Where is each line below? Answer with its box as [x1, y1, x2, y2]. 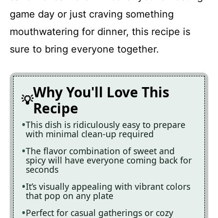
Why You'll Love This [33, 83, 169, 101]
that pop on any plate [26, 190, 113, 201]
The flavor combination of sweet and [26, 145, 175, 157]
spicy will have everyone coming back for [26, 154, 192, 166]
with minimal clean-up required [26, 128, 154, 140]
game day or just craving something [10, 8, 174, 20]
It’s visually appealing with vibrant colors [26, 181, 190, 192]
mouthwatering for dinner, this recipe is [10, 26, 190, 37]
